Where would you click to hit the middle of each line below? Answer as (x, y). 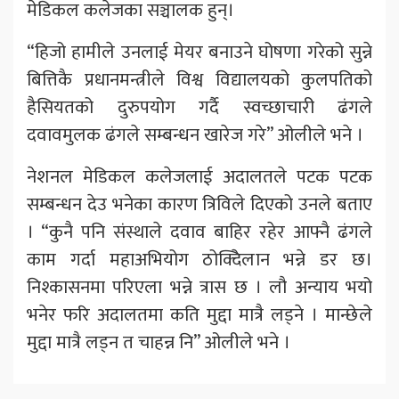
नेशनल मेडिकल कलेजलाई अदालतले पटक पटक (199, 177)
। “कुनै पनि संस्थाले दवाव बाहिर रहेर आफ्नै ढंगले (199, 232)
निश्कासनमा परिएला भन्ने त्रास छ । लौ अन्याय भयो (199, 288)
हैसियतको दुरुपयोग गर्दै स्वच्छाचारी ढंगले (199, 108)
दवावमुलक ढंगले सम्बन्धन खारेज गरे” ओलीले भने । (195, 135)
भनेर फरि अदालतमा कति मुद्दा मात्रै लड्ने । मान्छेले (199, 315)
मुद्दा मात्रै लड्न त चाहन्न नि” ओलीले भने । (159, 343)
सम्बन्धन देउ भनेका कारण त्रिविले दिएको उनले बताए (199, 205)
